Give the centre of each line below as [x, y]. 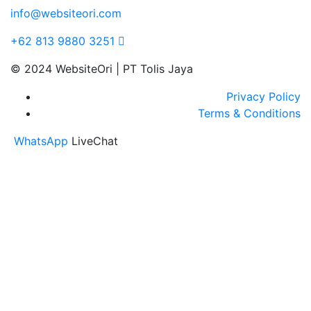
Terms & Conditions [249, 114]
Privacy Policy [263, 97]
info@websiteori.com [66, 14]
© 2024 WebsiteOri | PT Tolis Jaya [102, 69]
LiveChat [95, 141]
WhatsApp [41, 141]
